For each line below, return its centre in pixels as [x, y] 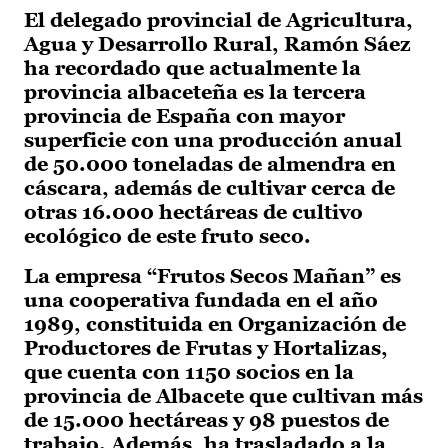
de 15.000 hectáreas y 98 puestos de [206, 420]
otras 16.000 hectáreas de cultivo [193, 212]
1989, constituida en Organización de [215, 324]
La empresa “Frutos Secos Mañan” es [212, 276]
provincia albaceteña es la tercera [195, 92]
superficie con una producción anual [213, 140]
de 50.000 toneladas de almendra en [210, 164]
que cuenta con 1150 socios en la [189, 372]
